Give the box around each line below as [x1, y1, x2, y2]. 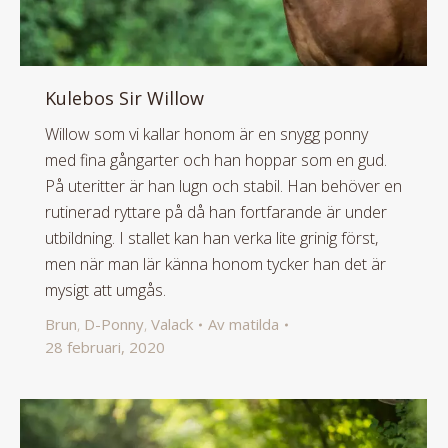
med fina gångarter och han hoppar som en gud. [45, 149, 387, 172]
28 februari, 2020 [45, 337, 165, 358]
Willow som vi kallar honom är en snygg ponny [45, 123, 368, 146]
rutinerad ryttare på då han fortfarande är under [45, 201, 387, 224]
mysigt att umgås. [45, 279, 166, 302]
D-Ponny [84, 314, 144, 335]
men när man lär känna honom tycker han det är [45, 253, 386, 276]
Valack [151, 314, 193, 335]
